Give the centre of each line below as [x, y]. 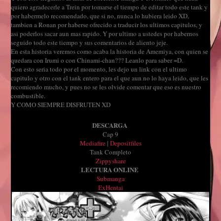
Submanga [110, 179]
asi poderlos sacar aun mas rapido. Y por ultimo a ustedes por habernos [105, 34]
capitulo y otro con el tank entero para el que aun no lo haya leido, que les [110, 78]
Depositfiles [126, 143]
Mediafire [92, 143]
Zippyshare [110, 161]
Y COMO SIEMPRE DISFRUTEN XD [61, 105]
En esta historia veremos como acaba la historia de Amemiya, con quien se [110, 52]
